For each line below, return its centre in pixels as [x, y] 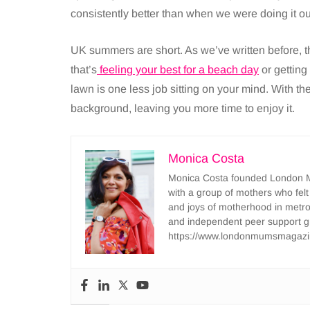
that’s [84, 70]
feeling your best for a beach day [178, 70]
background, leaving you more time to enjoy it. [183, 108]
